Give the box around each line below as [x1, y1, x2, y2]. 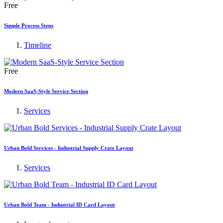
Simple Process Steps [4, 22, 53, 28]
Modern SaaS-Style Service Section [4, 88, 88, 94]
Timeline [24, 40, 51, 49]
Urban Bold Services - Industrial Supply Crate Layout [4, 144, 133, 151]
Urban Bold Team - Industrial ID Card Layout [4, 201, 115, 208]
